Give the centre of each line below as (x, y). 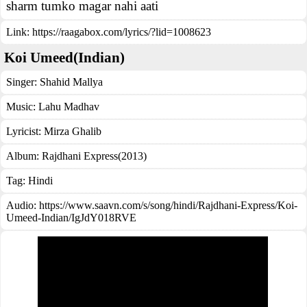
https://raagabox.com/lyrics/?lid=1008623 (122, 32)
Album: (24, 156)
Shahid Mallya (71, 82)
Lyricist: (25, 131)
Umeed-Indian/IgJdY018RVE (71, 218)
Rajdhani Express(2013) (94, 156)
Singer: (23, 82)
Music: (22, 107)
